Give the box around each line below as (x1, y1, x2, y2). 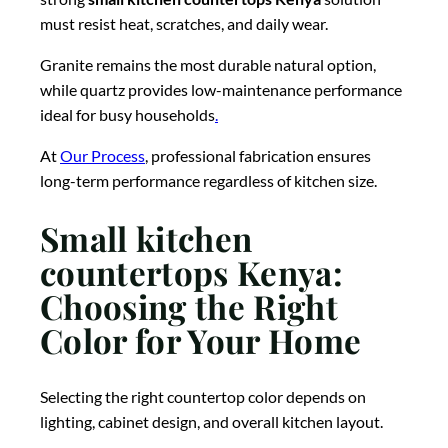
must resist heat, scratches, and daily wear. (40, 14, 328, 34)
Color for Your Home (40, 317, 362, 362)
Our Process (60, 146, 145, 166)
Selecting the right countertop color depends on (40, 387, 366, 407)
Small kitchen (40, 215, 253, 260)
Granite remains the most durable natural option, (40, 55, 376, 75)
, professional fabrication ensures (145, 146, 371, 166)
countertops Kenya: (40, 249, 343, 294)
